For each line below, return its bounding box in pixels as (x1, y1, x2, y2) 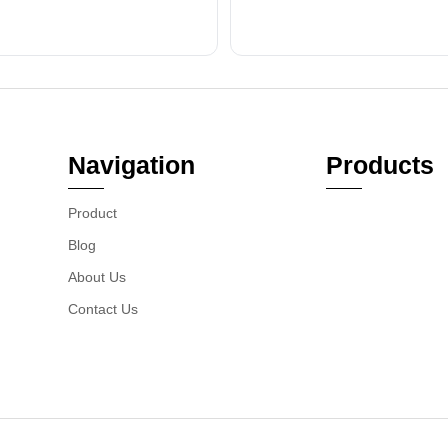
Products (326, 151, 434, 179)
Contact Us (68, 301, 138, 317)
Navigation (68, 151, 195, 179)
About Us (68, 269, 126, 285)
